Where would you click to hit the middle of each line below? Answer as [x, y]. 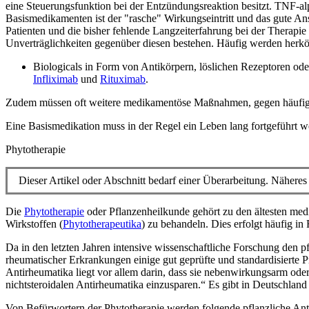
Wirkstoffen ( [34, 224]
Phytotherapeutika [102, 224]
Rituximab [123, 79]
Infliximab [56, 79]
